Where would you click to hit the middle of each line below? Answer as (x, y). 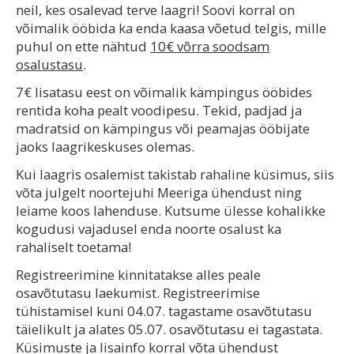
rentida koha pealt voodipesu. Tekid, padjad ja (159, 111)
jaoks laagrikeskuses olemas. (105, 147)
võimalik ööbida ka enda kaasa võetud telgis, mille (171, 28)
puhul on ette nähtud (83, 47)
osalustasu (49, 65)
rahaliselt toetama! (73, 247)
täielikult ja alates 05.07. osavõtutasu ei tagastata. (169, 329)
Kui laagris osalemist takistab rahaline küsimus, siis (175, 174)
